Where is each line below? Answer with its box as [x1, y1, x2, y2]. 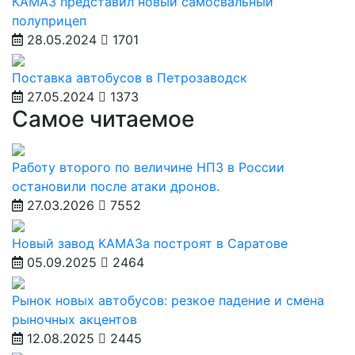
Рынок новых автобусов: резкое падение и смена [12, 292, 324, 308]
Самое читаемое [12, 105, 194, 132]
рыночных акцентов [12, 311, 137, 327]
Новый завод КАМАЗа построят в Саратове [12, 235, 288, 251]
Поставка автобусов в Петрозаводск [12, 70, 247, 86]
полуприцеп [12, 13, 86, 29]
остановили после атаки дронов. [12, 178, 219, 194]
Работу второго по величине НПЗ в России [12, 159, 284, 175]
